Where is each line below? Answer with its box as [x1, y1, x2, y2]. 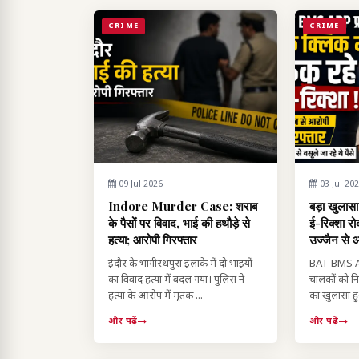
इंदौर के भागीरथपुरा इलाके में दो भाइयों [108, 257, 252, 272]
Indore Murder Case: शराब [108, 198, 257, 215]
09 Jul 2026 [116, 179, 163, 191]
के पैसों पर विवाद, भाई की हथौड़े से [108, 215, 250, 232]
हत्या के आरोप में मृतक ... [108, 289, 203, 304]
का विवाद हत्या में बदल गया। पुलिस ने [108, 273, 244, 288]
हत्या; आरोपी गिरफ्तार [108, 232, 197, 248]
